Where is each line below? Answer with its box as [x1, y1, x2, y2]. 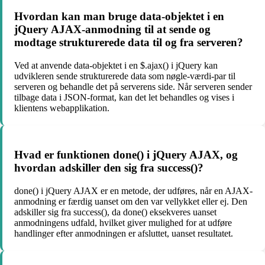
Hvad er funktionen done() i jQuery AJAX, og [14, 148, 238, 161]
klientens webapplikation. [14, 103, 109, 114]
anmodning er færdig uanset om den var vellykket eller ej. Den [14, 196, 247, 206]
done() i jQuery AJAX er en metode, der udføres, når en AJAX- [14, 185, 253, 196]
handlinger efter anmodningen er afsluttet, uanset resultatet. [14, 228, 233, 238]
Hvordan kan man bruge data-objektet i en [14, 10, 224, 23]
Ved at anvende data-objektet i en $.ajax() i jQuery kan [14, 60, 218, 71]
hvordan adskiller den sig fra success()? [14, 161, 203, 174]
